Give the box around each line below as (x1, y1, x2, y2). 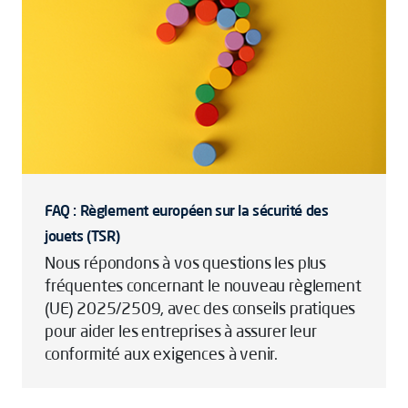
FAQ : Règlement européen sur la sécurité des (45, 201, 329, 219)
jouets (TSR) (45, 227, 120, 245)
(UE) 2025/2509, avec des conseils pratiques (45, 298, 356, 318)
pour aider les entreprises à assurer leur (45, 321, 317, 341)
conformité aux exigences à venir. (45, 343, 281, 363)
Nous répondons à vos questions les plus (45, 252, 326, 272)
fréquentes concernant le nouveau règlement (45, 275, 362, 295)
